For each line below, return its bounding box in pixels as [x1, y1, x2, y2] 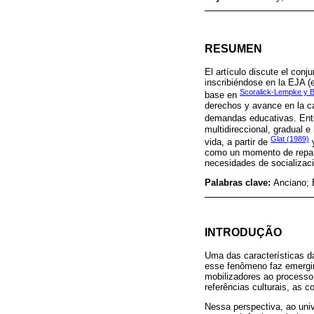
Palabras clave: [205, 177, 273, 188]
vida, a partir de [205, 137, 271, 147]
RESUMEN [205, 43, 262, 55]
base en [205, 90, 240, 101]
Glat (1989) [271, 134, 309, 143]
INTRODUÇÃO [205, 225, 282, 238]
